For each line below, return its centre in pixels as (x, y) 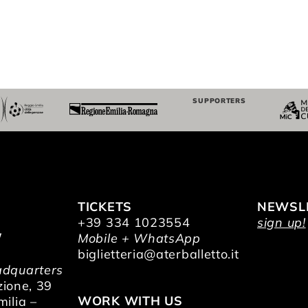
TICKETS (105, 206)
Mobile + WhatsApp (139, 238)
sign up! (282, 222)
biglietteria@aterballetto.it (158, 254)
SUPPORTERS (219, 100)
